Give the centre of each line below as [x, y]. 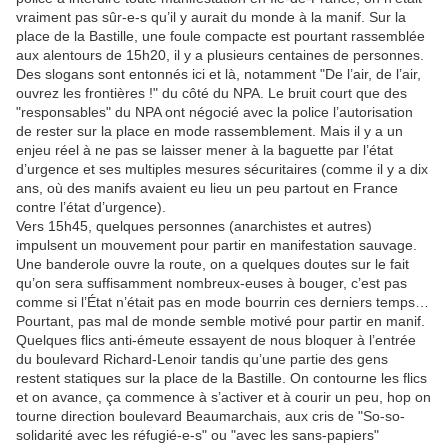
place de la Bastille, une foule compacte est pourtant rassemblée [220, 36]
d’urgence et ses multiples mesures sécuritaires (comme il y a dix [222, 169]
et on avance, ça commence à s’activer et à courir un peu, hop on [223, 397]
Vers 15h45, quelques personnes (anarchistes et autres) [194, 226]
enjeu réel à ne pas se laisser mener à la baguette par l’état [204, 150]
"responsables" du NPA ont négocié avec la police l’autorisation [214, 112]
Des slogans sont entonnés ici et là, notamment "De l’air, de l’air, [218, 74]
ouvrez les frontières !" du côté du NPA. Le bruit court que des [211, 93]
